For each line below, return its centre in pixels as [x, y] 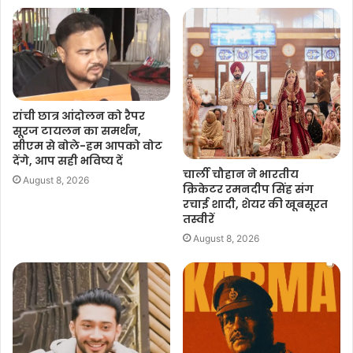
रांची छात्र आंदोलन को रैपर [79, 116]
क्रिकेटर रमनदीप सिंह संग [248, 190]
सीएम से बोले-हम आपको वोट [87, 146]
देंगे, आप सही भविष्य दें [68, 161]
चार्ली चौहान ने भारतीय [241, 175]
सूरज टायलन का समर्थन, [77, 131]
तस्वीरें [199, 219]
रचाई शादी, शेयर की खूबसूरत [255, 204]
